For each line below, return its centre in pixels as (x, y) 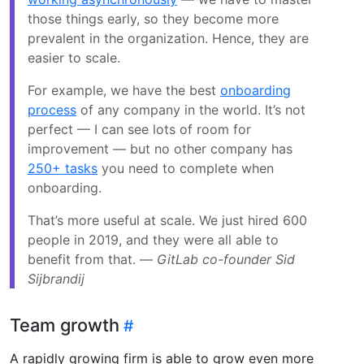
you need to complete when (186, 168)
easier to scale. (74, 57)
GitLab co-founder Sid (226, 259)
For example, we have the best (124, 90)
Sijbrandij (56, 278)
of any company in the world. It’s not (191, 109)
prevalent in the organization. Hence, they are (168, 38)
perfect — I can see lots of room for (139, 129)
